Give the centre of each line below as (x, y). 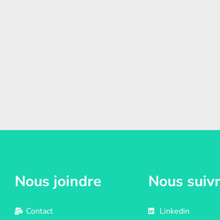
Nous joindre (58, 181)
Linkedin (174, 211)
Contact (39, 211)
